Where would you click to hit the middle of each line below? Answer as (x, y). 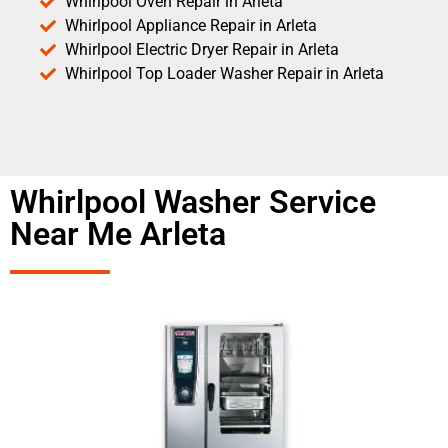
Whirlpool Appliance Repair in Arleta (191, 26)
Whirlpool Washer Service (193, 202)
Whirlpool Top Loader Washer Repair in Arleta (224, 74)
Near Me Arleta (118, 234)
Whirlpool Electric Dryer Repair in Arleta (202, 50)
